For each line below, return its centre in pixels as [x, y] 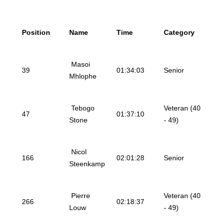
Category [179, 32]
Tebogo [82, 108]
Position [36, 32]
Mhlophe [83, 76]
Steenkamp [87, 164]
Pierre [80, 196]
